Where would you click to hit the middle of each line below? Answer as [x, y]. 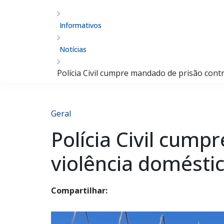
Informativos [80, 25]
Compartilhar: [79, 191]
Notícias [73, 49]
